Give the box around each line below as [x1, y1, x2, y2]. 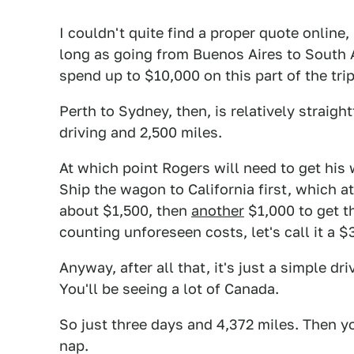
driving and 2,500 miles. [59, 123, 222, 141]
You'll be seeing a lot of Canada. [59, 280, 279, 297]
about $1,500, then [59, 201, 191, 219]
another [191, 201, 244, 219]
